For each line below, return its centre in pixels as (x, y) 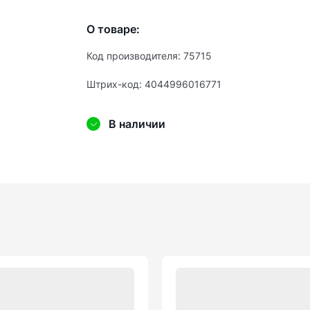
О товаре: (113, 29)
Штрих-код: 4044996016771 (154, 84)
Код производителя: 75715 (149, 56)
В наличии (137, 124)
